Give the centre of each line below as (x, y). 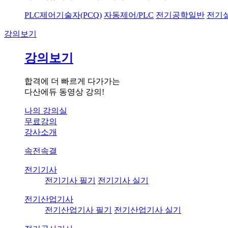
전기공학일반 (180, 15)
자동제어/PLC (129, 15)
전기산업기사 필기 (78, 210)
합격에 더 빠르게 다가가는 (72, 81)
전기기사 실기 (123, 181)
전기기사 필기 (70, 181)
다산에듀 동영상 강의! (64, 92)
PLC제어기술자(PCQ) (63, 15)
